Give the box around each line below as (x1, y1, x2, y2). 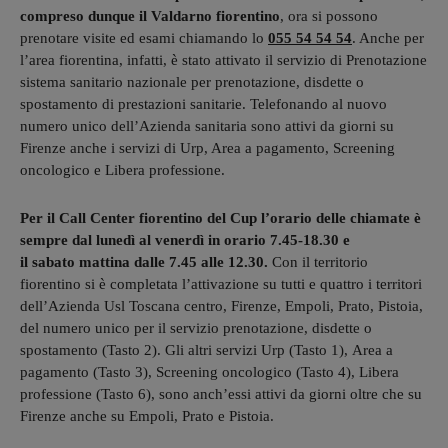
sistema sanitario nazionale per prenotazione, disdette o (20, 73, 364, 90)
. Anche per (352, 29, 424, 46)
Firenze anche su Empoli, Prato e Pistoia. (20, 407, 274, 424)
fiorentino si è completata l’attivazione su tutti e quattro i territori (20, 275, 422, 292)
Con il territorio (272, 253, 368, 270)
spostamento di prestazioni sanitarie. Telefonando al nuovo (20, 95, 387, 112)
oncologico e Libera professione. (20, 161, 225, 178)
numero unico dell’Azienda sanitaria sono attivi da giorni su (20, 117, 394, 134)
